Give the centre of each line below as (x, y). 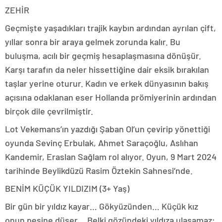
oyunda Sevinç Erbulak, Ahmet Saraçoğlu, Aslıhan (102, 143)
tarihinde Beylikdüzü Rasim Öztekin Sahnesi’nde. (99, 170)
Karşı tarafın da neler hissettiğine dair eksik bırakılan (107, 69)
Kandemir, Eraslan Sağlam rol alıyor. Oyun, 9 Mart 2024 (111, 157)
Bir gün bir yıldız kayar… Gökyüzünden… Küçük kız (102, 206)
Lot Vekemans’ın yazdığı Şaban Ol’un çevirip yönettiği (108, 129)
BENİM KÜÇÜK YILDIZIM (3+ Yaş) (67, 188)
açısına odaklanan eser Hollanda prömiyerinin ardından (111, 97)
